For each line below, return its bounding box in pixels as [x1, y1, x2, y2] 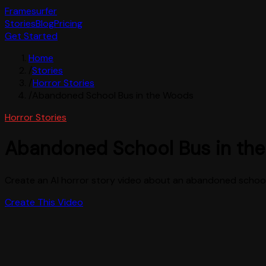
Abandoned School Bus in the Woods [32, 89, 194, 102]
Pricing [54, 17, 83, 30]
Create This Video [5, 195, 83, 208]
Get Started [5, 30, 58, 42]
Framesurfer [5, 5, 57, 17]
